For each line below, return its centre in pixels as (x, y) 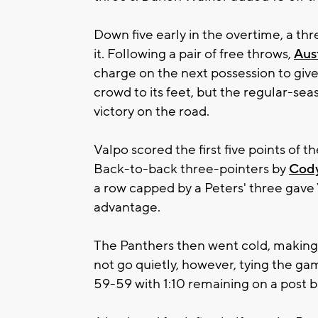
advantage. (127, 207)
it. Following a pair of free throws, (194, 54)
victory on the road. (152, 111)
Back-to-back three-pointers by (191, 169)
